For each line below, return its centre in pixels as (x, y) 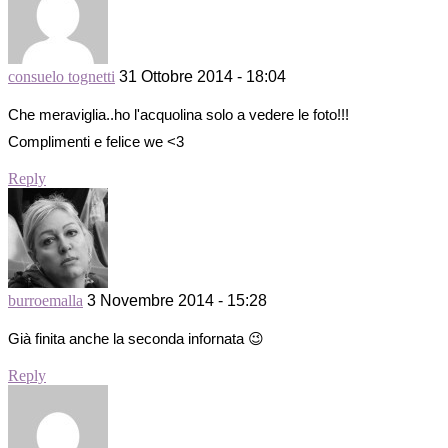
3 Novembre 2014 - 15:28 (177, 301)
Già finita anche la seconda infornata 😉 (136, 339)
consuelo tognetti (61, 77)
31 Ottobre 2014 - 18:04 (202, 77)
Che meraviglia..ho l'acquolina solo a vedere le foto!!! (178, 115)
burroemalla (45, 301)
